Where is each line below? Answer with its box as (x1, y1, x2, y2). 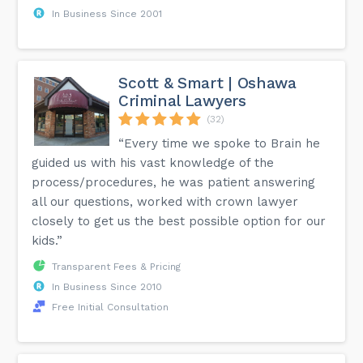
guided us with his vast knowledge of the (32, 155, 275, 170)
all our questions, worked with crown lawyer (32, 194, 299, 209)
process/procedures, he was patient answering (32, 174, 316, 190)
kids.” (32, 233, 63, 248)
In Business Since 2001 (52, 7, 163, 19)
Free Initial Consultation (52, 301, 169, 313)
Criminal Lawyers (118, 91, 246, 110)
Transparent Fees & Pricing (52, 260, 181, 272)
